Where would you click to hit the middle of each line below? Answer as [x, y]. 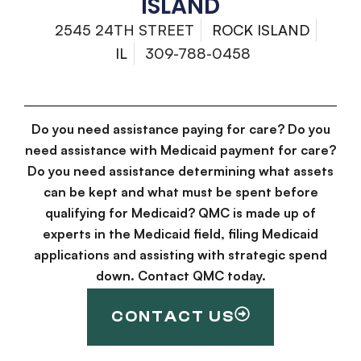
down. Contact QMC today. [180, 276]
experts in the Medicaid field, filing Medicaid [180, 234]
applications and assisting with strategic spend [180, 255]
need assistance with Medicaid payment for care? [180, 150]
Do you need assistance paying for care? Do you [180, 129]
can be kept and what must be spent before [180, 192]
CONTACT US [173, 316]
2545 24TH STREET [124, 30]
